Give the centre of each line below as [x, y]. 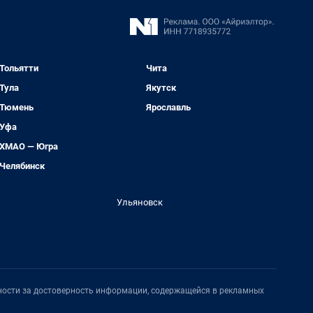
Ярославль [169, 107]
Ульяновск [140, 202]
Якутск [161, 88]
